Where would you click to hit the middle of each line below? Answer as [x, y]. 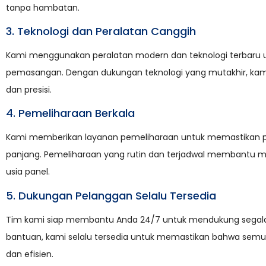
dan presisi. [29, 89]
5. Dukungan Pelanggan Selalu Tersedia [111, 195]
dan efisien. [30, 254]
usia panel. [28, 172]
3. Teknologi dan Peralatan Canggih [101, 31]
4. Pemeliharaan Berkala [70, 113]
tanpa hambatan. [43, 7]
